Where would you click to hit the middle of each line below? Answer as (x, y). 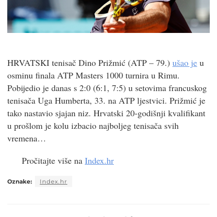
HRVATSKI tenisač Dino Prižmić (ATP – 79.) (90, 62)
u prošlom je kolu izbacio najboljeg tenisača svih (93, 125)
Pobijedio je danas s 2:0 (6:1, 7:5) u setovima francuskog (107, 87)
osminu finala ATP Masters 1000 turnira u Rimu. (93, 75)
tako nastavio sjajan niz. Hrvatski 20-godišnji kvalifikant (106, 113)
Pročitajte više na (53, 160)
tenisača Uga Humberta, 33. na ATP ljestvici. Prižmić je (106, 100)
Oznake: (20, 181)
